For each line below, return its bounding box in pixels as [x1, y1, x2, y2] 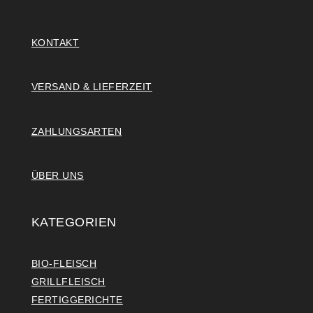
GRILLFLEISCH [31, 275, 105, 287]
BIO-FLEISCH [31, 257, 97, 269]
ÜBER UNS [31, 170, 84, 182]
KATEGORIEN [31, 214, 117, 229]
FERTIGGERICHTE [31, 293, 123, 305]
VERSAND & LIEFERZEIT [31, 81, 152, 93]
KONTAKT [31, 36, 80, 48]
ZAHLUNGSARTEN [31, 125, 122, 137]
